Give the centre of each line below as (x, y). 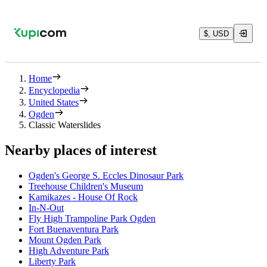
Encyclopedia (54, 90)
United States (54, 102)
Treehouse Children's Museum (86, 186)
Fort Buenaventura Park (74, 229)
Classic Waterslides (65, 125)
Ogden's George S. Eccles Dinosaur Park (106, 175)
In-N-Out (46, 207)
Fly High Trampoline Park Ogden (92, 218)
